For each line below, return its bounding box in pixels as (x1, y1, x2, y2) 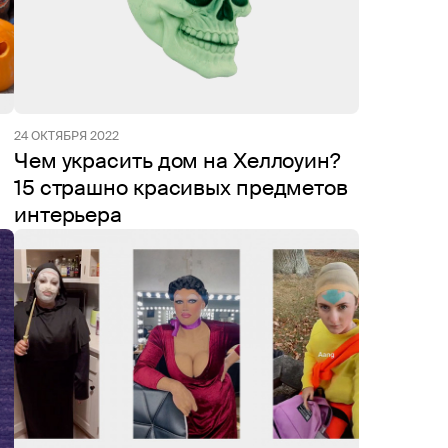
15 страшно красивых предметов (14, 174, 348, 202)
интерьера (14, 201, 123, 229)
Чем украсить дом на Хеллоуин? (14, 147, 340, 175)
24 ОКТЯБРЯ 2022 (14, 128, 119, 144)
